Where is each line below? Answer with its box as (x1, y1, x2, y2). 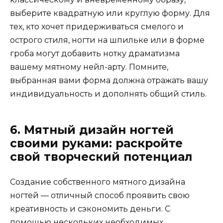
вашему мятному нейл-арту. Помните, (10, 62, 168, 72)
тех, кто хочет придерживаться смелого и (10, 22, 184, 32)
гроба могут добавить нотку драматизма (10, 49, 180, 59)
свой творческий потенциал (10, 150, 192, 164)
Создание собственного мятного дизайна (10, 177, 185, 187)
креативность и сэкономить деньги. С (10, 204, 170, 214)
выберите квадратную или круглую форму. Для (10, 8, 210, 18)
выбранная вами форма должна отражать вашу (10, 76, 208, 86)
